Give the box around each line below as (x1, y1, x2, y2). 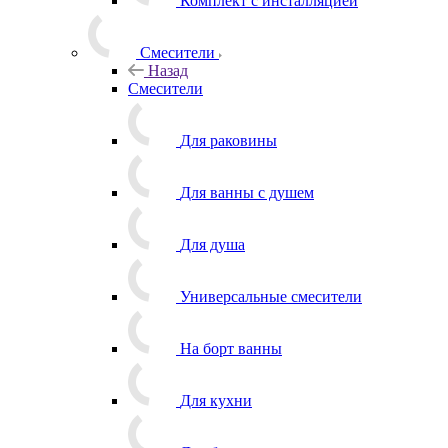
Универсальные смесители (180, 287, 362, 305)
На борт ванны (180, 339, 282, 357)
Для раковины (180, 131, 277, 149)
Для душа (180, 235, 245, 253)
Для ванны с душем (180, 183, 314, 201)
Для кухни (180, 391, 252, 409)
